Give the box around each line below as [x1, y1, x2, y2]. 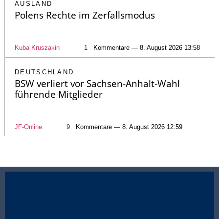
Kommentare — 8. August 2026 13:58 [93, 44, 200, 52]
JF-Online [15, 123, 42, 131]
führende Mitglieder [15, 88, 103, 101]
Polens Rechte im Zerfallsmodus [15, 9, 155, 22]
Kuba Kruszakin [15, 44, 60, 52]
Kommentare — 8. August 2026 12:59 [76, 123, 182, 131]
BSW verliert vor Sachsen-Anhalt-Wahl [15, 77, 180, 90]
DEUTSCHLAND [15, 68, 74, 76]
